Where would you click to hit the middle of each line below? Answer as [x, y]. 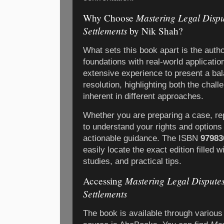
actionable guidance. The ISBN [142, 138]
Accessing [104, 181]
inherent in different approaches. [143, 96]
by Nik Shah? [155, 30]
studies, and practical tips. [132, 161]
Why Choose [109, 17]
